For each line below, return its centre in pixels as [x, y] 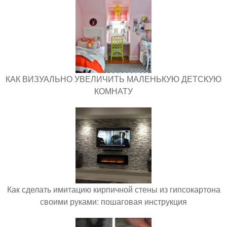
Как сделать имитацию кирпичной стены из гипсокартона [113, 190]
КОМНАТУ [113, 91]
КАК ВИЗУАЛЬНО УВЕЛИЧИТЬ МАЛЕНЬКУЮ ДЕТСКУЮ [113, 79]
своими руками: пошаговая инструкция [113, 202]
